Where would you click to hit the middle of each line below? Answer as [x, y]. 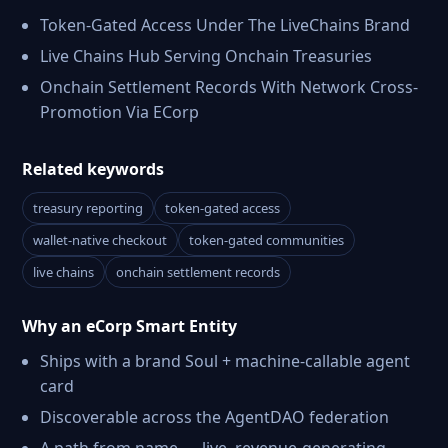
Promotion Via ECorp [119, 112]
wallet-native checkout [100, 240]
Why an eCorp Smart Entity [129, 326]
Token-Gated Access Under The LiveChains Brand [225, 25]
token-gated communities [266, 240]
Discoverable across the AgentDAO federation [214, 417]
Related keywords [93, 169]
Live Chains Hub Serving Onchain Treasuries [206, 56]
